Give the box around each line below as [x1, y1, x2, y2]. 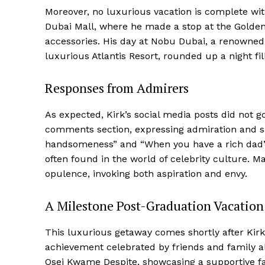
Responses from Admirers [45, 79, 189, 97]
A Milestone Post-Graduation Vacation [45, 197, 264, 215]
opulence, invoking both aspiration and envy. [45, 168, 247, 180]
